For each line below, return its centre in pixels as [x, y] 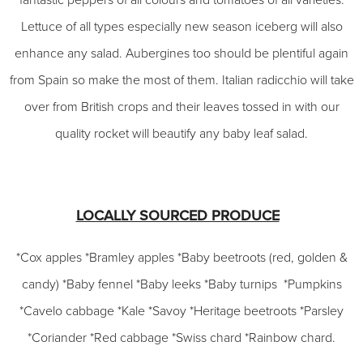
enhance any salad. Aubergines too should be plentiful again [181, 53]
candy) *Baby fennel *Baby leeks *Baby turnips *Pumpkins [181, 284]
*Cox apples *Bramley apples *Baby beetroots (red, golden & [181, 258]
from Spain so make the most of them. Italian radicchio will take [181, 80]
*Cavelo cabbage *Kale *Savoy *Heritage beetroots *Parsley [181, 311]
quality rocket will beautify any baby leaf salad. [181, 134]
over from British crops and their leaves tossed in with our [181, 107]
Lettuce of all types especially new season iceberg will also [181, 27]
